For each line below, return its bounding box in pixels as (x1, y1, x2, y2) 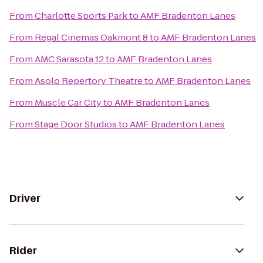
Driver (9, 191, 41, 205)
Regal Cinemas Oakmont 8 (35, 31, 148, 43)
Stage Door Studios (35, 118, 117, 130)
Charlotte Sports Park (35, 9, 127, 22)
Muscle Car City (35, 96, 102, 109)
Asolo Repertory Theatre (35, 75, 143, 87)
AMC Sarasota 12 (35, 53, 104, 65)
